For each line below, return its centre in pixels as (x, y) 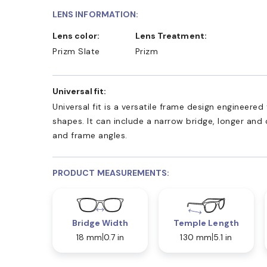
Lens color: (78, 35)
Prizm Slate (76, 51)
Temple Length (206, 223)
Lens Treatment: (173, 35)
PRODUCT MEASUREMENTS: (111, 173)
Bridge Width (100, 223)
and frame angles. (90, 135)
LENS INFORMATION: (96, 14)
